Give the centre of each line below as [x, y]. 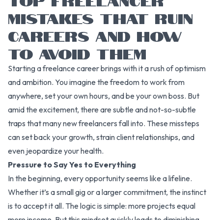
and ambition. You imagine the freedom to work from [96, 82]
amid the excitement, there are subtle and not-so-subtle [102, 109]
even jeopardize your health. [56, 151]
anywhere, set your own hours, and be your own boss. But [104, 96]
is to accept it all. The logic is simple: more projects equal [102, 206]
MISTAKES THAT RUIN [100, 17]
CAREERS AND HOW [95, 35]
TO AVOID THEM [77, 52]
